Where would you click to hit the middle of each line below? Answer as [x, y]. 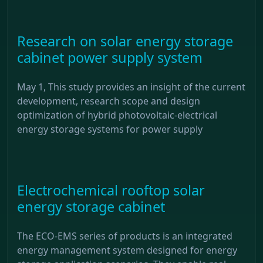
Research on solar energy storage [125, 41]
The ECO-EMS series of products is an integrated [125, 236]
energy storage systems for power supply [110, 129]
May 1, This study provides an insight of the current [131, 87]
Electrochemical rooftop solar [111, 190]
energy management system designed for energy [127, 250]
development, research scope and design [109, 101]
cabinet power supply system [110, 57]
